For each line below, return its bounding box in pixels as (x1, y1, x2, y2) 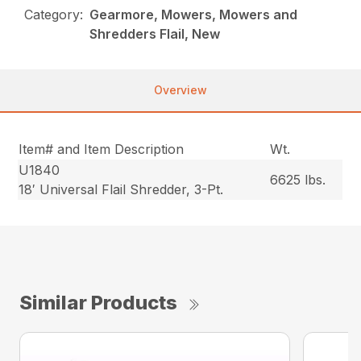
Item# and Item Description (19, 141, 185, 158)
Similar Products (19, 291, 177, 315)
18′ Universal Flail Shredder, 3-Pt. (19, 181, 224, 198)
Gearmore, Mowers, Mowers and (89, 6, 298, 23)
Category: (24, 6, 84, 23)
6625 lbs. (270, 172, 326, 189)
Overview (154, 83, 207, 98)
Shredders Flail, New (89, 26, 221, 43)
